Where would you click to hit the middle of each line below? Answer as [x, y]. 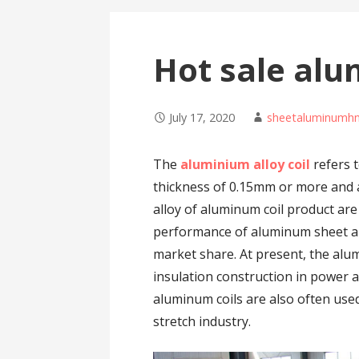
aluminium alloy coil [246, 165]
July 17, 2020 [202, 118]
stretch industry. [202, 322]
